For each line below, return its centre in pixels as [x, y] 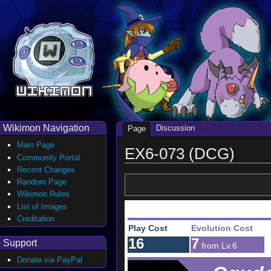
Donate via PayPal [50, 260]
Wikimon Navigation [46, 128]
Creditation [36, 219]
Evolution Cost [222, 228]
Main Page [36, 145]
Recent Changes [46, 169]
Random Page [42, 182]
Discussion [175, 128]
